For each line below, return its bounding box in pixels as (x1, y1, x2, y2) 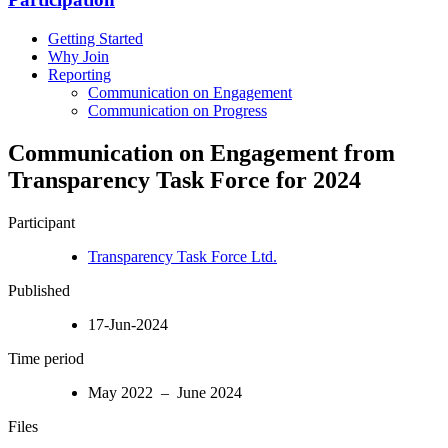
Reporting (48, 65, 111, 83)
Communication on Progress (88, 101, 267, 119)
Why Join (48, 47, 109, 65)
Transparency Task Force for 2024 (8, 166, 361, 193)
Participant (8, 213, 75, 231)
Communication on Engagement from (8, 139, 395, 166)
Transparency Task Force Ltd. (88, 247, 277, 265)
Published (8, 281, 70, 299)
